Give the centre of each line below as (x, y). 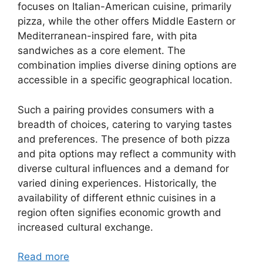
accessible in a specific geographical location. (125, 80)
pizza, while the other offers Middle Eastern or (127, 21)
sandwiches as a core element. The (102, 51)
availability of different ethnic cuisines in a (117, 198)
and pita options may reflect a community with (127, 154)
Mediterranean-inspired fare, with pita (107, 36)
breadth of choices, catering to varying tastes (125, 124)
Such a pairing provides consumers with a (116, 109)
